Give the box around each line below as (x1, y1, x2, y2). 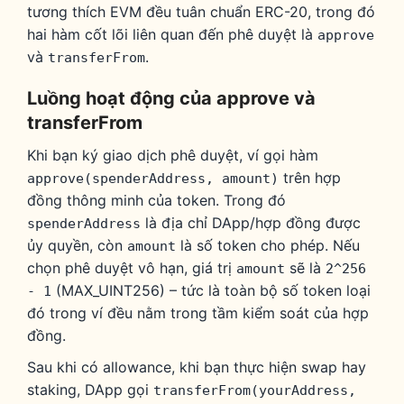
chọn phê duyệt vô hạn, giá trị (27, 259, 236, 278)
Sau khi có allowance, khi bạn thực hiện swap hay (27, 358, 366, 377)
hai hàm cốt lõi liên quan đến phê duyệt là (27, 25, 317, 44)
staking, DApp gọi (27, 381, 153, 399)
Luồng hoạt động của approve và (27, 87, 316, 110)
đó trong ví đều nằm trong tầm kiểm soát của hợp (27, 304, 369, 323)
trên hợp (279, 169, 341, 188)
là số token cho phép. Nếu (176, 236, 360, 255)
